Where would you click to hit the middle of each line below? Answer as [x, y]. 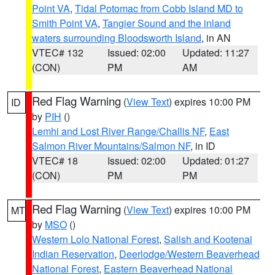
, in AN [216, 38]
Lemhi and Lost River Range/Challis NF [118, 131]
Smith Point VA [65, 23]
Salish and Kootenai [208, 239]
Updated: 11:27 [216, 52]
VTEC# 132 [58, 52]
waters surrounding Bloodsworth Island [117, 38]
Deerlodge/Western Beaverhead [189, 254]
